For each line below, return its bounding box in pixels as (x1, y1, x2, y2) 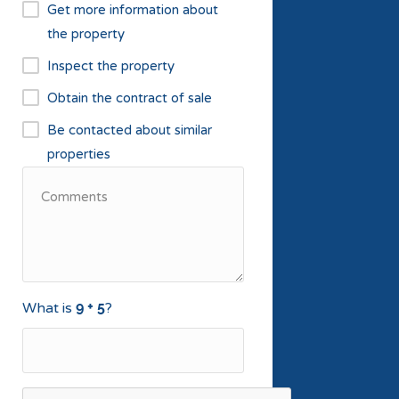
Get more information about (46, 2, 218, 18)
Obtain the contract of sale (46, 90, 212, 106)
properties (46, 146, 110, 162)
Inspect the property (46, 58, 175, 74)
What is (21, 299, 76, 317)
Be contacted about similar (46, 122, 212, 138)
